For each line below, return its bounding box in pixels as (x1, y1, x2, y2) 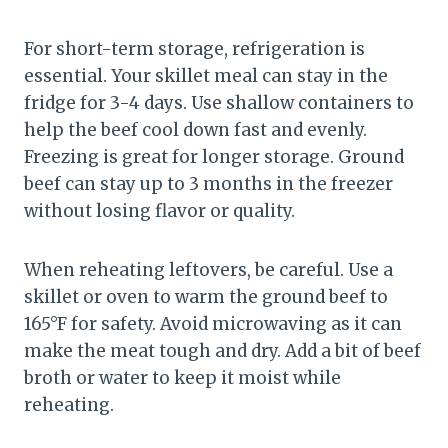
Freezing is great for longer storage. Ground (24, 145, 404, 168)
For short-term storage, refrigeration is (24, 37, 365, 60)
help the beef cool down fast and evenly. (24, 118, 367, 141)
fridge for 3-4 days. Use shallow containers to (24, 91, 414, 114)
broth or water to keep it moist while (24, 366, 341, 389)
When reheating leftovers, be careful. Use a (24, 258, 393, 281)
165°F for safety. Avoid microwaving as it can (24, 312, 402, 335)
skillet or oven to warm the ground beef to (24, 285, 388, 308)
